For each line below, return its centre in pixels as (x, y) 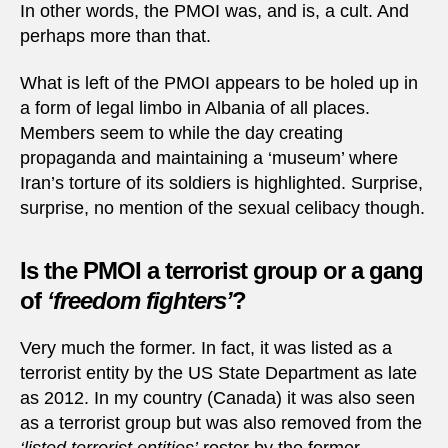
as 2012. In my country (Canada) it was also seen (217, 398)
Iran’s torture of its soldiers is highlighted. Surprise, (221, 183)
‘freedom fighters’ (140, 301)
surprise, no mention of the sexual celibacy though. (222, 208)
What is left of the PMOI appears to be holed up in (219, 83)
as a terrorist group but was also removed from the (221, 423)
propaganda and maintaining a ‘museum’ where (209, 158)
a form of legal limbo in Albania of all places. (195, 108)
